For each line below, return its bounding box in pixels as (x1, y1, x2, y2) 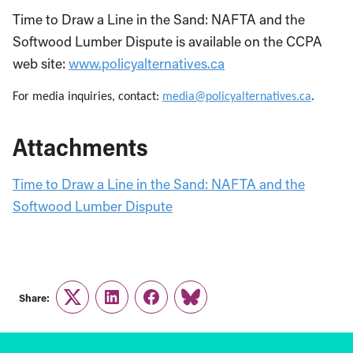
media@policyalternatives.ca (162, 91, 311, 103)
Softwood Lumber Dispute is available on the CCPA (13, 32, 322, 50)
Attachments (13, 131, 148, 162)
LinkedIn (110, 297, 164, 316)
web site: (13, 54, 69, 72)
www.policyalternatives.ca (69, 54, 225, 72)
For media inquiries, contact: (13, 91, 162, 103)
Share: (19, 290, 50, 304)
